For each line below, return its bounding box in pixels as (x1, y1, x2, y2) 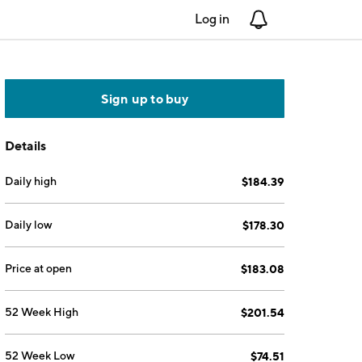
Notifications (268, 11, 342, 27)
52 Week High (5, 305, 79, 318)
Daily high (5, 175, 57, 187)
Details (5, 137, 47, 154)
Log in (195, 11, 229, 27)
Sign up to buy (100, 90, 189, 107)
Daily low (5, 218, 53, 231)
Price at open (5, 262, 73, 275)
